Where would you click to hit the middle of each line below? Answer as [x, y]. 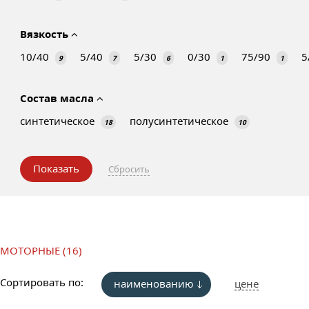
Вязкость [46, 34]
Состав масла [58, 98]
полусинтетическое [180, 121]
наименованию [154, 283]
